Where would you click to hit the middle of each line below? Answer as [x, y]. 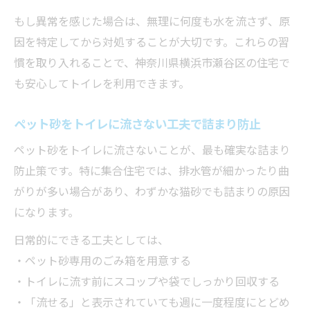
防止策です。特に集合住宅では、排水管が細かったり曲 [152, 170]
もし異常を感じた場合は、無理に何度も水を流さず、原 [152, 20]
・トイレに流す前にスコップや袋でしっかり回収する [147, 281]
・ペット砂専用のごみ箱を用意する [102, 260]
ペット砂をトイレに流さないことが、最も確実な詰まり [152, 149]
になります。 [46, 211]
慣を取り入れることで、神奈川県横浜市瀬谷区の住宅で [152, 62]
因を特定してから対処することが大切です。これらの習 [152, 41]
